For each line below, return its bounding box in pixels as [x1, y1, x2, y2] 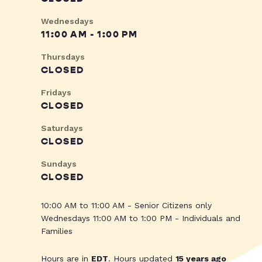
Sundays [41, 159, 77, 169]
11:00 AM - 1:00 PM [41, 29, 138, 41]
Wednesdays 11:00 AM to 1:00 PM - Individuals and [41, 213, 240, 223]
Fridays [41, 88, 71, 98]
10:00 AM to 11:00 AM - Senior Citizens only [41, 201, 212, 211]
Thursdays [41, 52, 85, 62]
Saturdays [41, 123, 83, 133]
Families [41, 226, 73, 236]
